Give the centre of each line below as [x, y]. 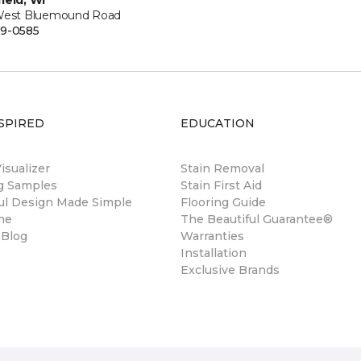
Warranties [212, 236]
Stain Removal [222, 168]
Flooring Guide [223, 202]
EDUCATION [218, 123]
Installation [214, 253]
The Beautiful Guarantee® [257, 219]
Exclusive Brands [230, 270]
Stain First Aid [221, 185]
